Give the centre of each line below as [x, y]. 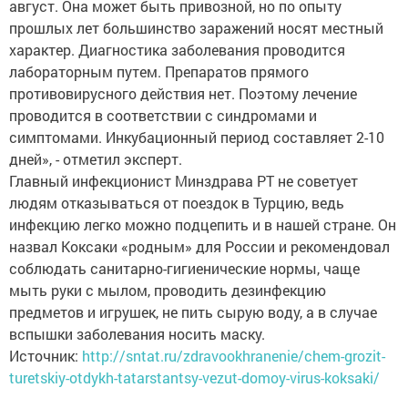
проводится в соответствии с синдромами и [163, 115]
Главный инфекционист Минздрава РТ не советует [184, 181]
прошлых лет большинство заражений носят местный [196, 28]
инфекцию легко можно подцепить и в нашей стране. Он [203, 224]
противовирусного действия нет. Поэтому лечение [183, 93]
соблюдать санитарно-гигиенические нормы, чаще [184, 268]
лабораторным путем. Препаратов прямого [159, 71]
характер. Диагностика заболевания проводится [177, 50]
